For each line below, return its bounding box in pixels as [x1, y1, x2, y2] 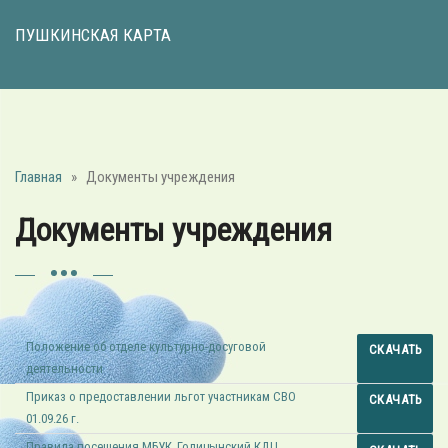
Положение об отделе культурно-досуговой [26, 339, 267, 355]
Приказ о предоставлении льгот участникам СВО [26, 389, 297, 405]
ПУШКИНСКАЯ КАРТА [15, 24, 171, 45]
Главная [15, 167, 62, 186]
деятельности [26, 361, 104, 377]
